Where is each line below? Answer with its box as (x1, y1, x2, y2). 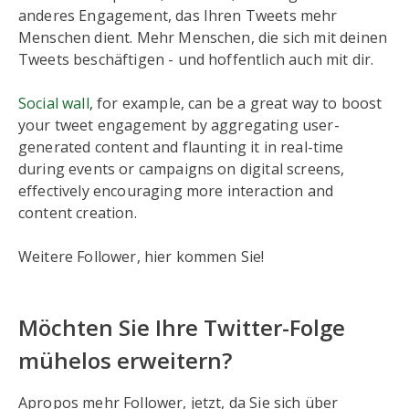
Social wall (18, 93, 89, 113)
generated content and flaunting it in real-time (18, 137, 344, 157)
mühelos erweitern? (18, 345, 232, 375)
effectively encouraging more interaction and (18, 181, 334, 201)
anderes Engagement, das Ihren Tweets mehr (18, 5, 338, 26)
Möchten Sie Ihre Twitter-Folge (18, 312, 345, 342)
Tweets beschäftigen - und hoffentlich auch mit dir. (18, 49, 374, 69)
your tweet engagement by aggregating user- (18, 115, 340, 135)
